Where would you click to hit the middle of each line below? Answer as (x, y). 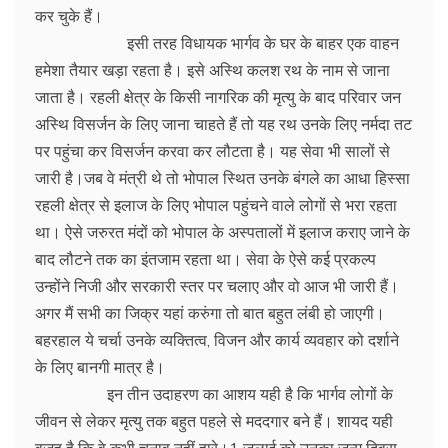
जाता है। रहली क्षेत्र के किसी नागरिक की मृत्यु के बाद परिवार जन (218, 96)
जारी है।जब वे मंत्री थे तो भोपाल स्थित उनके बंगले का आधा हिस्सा (222, 177)
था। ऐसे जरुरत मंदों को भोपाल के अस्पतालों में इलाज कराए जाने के (222, 231)
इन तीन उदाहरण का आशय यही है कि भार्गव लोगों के (214, 393)
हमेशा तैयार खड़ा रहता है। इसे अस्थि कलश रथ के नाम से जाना (212, 69)
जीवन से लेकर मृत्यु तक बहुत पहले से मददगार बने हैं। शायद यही (214, 420)
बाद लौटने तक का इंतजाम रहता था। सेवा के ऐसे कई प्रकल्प (205, 258)
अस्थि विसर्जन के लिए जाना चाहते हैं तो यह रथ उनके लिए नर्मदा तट (223, 123)
